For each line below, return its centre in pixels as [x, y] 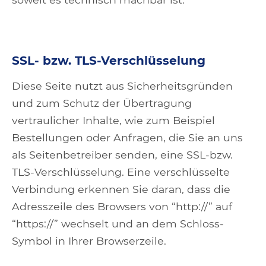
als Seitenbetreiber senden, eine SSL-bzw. [122, 155]
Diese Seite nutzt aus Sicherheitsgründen [122, 86]
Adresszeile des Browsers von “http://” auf [122, 206]
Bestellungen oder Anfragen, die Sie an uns [127, 137]
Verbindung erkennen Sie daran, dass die [121, 189]
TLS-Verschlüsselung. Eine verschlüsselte [121, 172]
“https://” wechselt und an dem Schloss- [118, 224]
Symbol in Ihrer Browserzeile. [89, 241]
